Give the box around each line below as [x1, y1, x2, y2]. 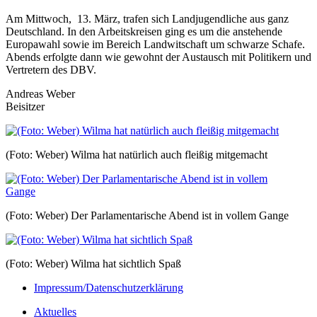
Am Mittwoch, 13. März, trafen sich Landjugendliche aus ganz [6, 12, 289, 25]
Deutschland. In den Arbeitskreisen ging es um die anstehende [6, 25, 282, 38]
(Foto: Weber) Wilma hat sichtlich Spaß [6, 257, 181, 270]
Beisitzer [6, 100, 45, 113]
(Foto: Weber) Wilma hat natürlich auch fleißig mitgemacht [6, 148, 267, 161]
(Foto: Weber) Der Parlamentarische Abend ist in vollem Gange [6, 209, 289, 221]
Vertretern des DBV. [6, 63, 96, 76]
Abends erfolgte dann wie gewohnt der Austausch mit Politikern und [6, 50, 311, 63]
